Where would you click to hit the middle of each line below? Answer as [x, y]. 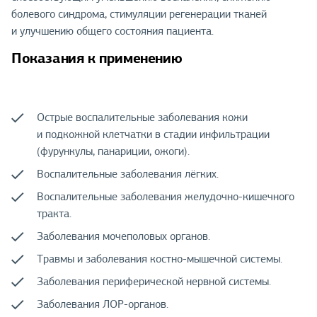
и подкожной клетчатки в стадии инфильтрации [153, 135]
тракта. [54, 214]
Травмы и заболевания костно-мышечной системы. [160, 259]
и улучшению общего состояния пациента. [113, 31]
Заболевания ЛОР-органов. [103, 305]
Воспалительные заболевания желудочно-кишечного [166, 197]
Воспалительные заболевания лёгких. [128, 174]
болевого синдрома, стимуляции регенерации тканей [139, 14]
